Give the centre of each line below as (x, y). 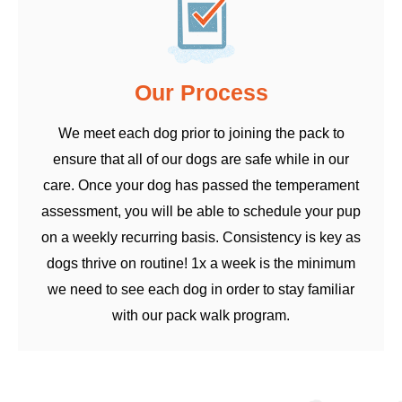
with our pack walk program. (201, 316)
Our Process (201, 93)
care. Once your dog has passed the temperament (201, 186)
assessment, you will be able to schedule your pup (201, 212)
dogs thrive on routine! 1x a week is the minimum (201, 264)
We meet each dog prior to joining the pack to (201, 134)
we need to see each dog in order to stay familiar (201, 290)
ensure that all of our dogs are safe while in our (201, 160)
